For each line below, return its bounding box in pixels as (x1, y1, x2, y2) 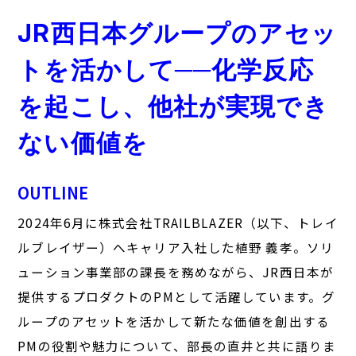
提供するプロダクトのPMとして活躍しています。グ (17, 287, 336, 305)
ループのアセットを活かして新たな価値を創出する (17, 311, 330, 330)
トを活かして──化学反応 (17, 54, 314, 85)
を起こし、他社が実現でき (17, 91, 329, 122)
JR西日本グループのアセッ (17, 17, 337, 48)
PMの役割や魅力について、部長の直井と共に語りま (17, 336, 337, 354)
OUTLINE (17, 180, 89, 204)
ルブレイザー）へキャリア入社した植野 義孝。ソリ (17, 238, 335, 256)
